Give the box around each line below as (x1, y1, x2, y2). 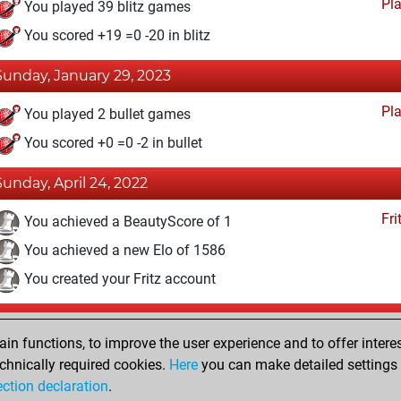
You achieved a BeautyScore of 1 (21, 213, 232, 231)
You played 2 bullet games (21, 106, 191, 124)
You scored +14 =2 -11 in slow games (21, 378, 260, 396)
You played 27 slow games (21, 349, 193, 367)
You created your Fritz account (21, 270, 216, 288)
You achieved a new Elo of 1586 (21, 242, 226, 260)
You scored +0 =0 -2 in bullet (21, 134, 202, 152)
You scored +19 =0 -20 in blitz (21, 27, 210, 45)
